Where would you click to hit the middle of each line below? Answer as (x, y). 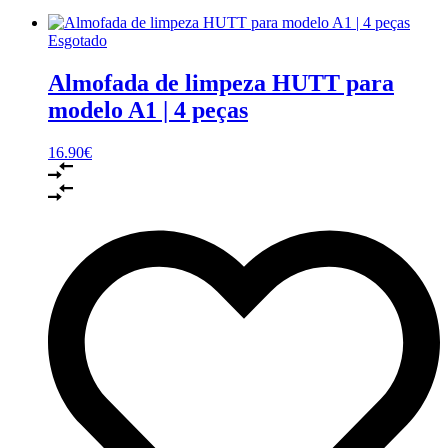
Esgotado (77, 41)
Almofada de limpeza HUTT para (221, 83)
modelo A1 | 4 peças (148, 110)
